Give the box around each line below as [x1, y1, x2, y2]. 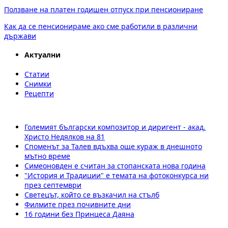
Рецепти [24, 88, 54, 98]
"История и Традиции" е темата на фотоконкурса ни [24, 170, 209, 180]
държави [4, 31, 36, 41]
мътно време [24, 151, 70, 161]
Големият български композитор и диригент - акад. [24, 122, 206, 132]
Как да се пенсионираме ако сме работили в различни [4, 21, 197, 31]
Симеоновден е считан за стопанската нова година [24, 160, 206, 170]
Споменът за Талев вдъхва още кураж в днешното [24, 141, 202, 151]
